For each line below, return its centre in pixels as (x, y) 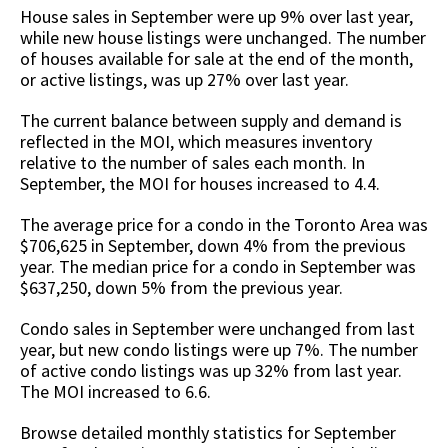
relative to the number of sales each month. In (192, 163)
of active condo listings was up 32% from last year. (211, 371)
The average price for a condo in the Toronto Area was (224, 225)
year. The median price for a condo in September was (218, 267)
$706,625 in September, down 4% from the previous (213, 246)
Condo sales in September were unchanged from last (217, 329)
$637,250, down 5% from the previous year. (181, 288)
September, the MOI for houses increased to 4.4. (200, 184)
